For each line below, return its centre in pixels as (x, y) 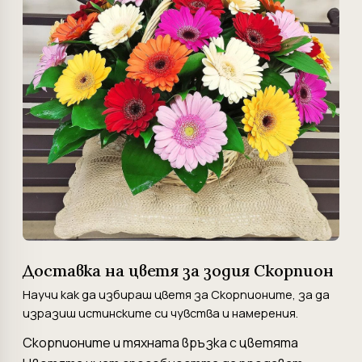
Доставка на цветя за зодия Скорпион (178, 270)
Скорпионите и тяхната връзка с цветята (160, 343)
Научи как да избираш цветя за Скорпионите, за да (176, 295)
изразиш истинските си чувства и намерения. (160, 313)
